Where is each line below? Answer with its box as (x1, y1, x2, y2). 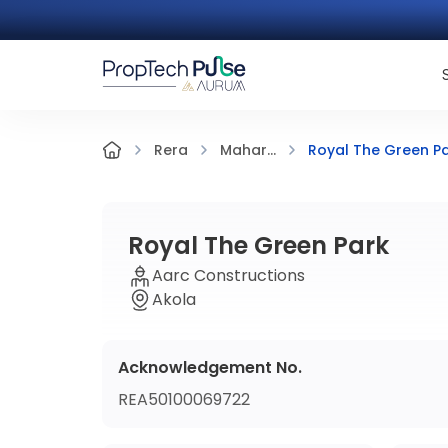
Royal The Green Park (128, 229, 389, 262)
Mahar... (220, 140, 276, 160)
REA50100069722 (118, 388, 250, 411)
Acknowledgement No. (118, 356, 302, 379)
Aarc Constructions (152, 264, 305, 287)
